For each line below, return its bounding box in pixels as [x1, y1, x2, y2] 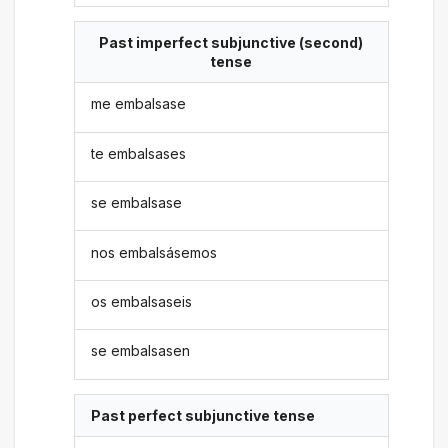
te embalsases [91, 144, 187, 162]
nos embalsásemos [91, 243, 218, 261]
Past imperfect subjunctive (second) [99, 34, 363, 52]
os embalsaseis [91, 292, 193, 310]
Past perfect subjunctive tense [91, 406, 316, 424]
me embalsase [91, 95, 187, 113]
